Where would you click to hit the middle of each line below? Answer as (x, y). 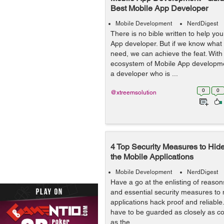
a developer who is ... (144, 73)
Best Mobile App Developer (159, 8)
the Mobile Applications (152, 157)
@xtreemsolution (133, 92)
